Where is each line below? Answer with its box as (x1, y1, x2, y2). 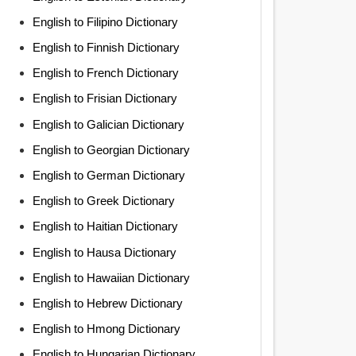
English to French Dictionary (32, 66, 179, 80)
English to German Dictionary (32, 168, 185, 182)
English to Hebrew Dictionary (32, 296, 183, 310)
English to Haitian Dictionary (32, 219, 178, 234)
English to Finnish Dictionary (32, 41, 180, 55)
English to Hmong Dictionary (32, 322, 180, 336)
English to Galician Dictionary (32, 117, 184, 131)
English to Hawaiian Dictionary (32, 270, 190, 284)
